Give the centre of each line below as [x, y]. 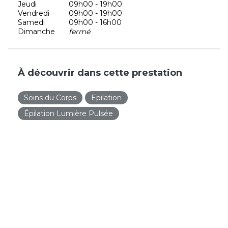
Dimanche [36, 31]
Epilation [106, 97]
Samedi [31, 22]
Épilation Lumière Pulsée [68, 113]
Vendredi [34, 13]
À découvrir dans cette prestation [100, 73]
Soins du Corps [50, 97]
